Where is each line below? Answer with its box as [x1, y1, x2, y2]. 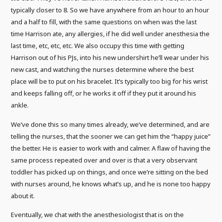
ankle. [11, 101, 29, 110]
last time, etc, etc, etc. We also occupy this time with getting [11, 41, 185, 51]
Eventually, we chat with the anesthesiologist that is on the [11, 210, 184, 219]
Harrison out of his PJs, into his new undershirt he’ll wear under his [11, 53, 210, 62]
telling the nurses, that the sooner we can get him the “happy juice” [11, 131, 211, 141]
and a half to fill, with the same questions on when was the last [11, 17, 197, 27]
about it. [11, 191, 35, 200]
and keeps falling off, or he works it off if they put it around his [11, 89, 197, 98]
